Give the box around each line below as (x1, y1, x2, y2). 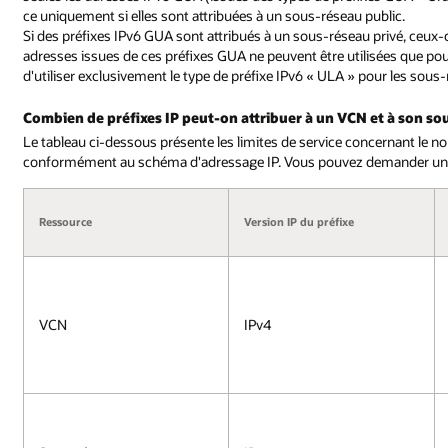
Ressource (39, 214, 93, 229)
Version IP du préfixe (244, 214, 355, 229)
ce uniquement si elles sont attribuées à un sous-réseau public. (23, 6, 406, 26)
